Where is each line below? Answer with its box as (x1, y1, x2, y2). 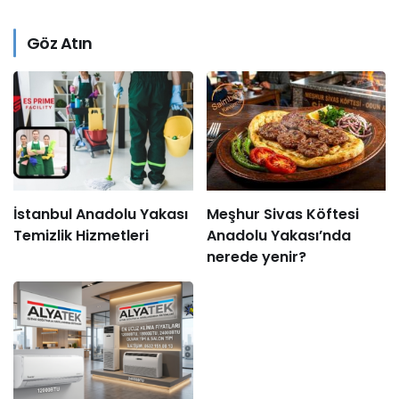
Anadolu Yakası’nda (206, 225, 351, 247)
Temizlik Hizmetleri (13, 225, 149, 247)
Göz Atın (27, 31, 93, 54)
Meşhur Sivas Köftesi (206, 204, 359, 225)
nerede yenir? (206, 247, 306, 268)
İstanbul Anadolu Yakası (13, 204, 188, 225)
